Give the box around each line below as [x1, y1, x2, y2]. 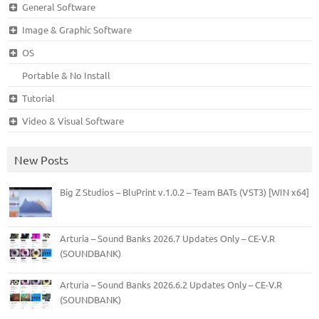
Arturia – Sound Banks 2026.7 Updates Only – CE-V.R [60, 231, 275, 244]
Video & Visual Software [21, 114, 124, 127]
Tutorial [21, 91, 55, 104]
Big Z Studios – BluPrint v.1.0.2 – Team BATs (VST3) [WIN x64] [60, 185, 309, 198]
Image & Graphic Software [21, 23, 132, 36]
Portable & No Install [22, 68, 111, 81]
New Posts [14, 152, 68, 167]
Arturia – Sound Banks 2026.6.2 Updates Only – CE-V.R [60, 278, 282, 291]
